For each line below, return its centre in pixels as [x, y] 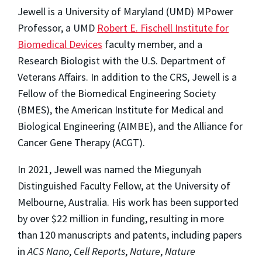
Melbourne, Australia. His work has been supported [128, 202]
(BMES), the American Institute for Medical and [120, 110]
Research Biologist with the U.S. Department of [122, 61]
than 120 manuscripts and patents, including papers [130, 235]
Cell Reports [99, 251]
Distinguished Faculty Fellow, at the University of [124, 186]
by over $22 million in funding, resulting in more [121, 219]
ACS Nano [48, 251]
